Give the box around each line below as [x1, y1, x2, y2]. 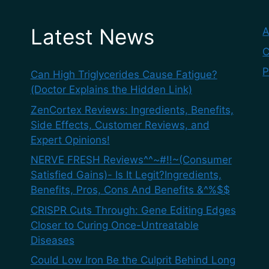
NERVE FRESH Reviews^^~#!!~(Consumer [30, 154, 232, 166]
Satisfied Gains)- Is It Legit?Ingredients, [30, 169, 222, 181]
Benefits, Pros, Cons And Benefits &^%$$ [30, 184, 230, 196]
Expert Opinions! [30, 133, 110, 146]
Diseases [30, 234, 74, 246]
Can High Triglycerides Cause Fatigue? [30, 68, 217, 80]
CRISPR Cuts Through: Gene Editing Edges [30, 204, 236, 216]
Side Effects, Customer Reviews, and [30, 118, 210, 131]
